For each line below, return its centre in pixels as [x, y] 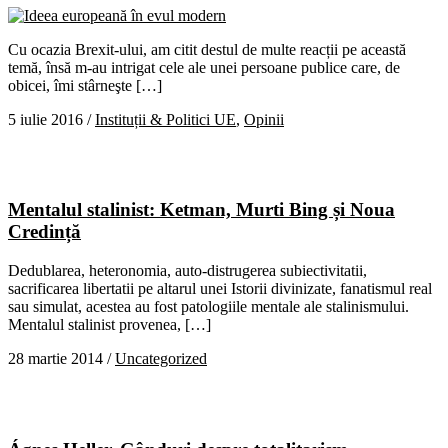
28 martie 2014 [55, 359]
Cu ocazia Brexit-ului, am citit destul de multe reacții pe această [207, 49]
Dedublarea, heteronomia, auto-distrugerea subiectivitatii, [187, 271]
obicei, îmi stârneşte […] [85, 85]
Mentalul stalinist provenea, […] [109, 325]
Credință [44, 232]
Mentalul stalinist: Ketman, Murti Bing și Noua [201, 210]
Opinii [264, 119]
